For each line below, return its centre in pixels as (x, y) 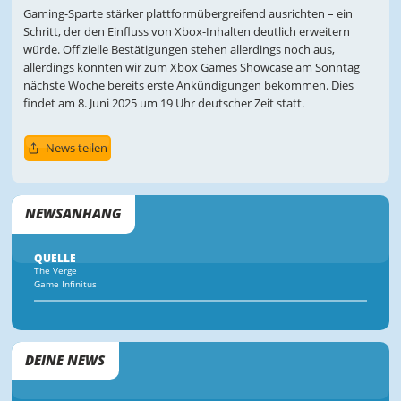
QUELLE (55, 259)
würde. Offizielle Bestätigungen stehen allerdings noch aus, (179, 50)
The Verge (56, 271)
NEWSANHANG (73, 214)
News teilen (76, 148)
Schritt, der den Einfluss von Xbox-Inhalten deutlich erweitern (186, 32)
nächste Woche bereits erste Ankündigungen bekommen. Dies (188, 85)
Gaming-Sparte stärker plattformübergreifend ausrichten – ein (188, 14)
